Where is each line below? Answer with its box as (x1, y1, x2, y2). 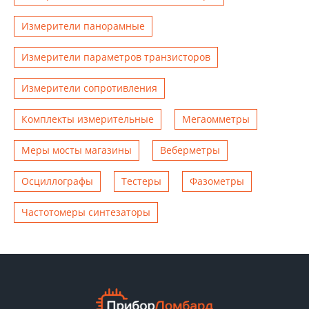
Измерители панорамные (21, 19, 145, 32)
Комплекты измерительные (21, 112, 154, 126)
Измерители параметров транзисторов (21, 50, 210, 63)
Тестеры (121, 174, 161, 188)
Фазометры (190, 174, 244, 188)
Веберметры (160, 143, 220, 157)
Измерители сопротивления (21, 81, 157, 94)
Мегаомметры (182, 112, 250, 126)
